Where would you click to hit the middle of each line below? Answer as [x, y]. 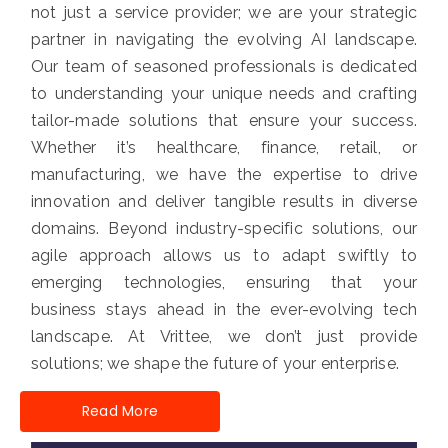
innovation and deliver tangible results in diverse [224, 201]
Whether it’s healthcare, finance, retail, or [224, 147]
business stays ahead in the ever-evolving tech [224, 309]
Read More [120, 411]
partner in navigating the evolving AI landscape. [224, 39]
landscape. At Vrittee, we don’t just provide [224, 336]
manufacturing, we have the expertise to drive [224, 174]
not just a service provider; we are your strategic [224, 12]
